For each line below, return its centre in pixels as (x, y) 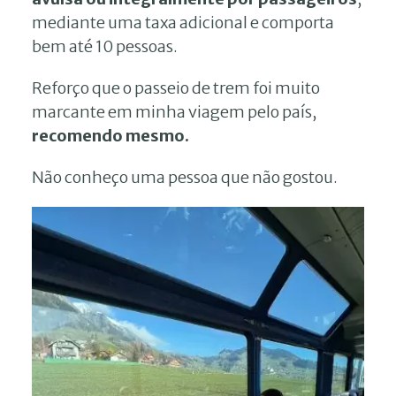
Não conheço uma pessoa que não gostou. (185, 177)
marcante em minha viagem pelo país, (174, 111)
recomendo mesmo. (110, 135)
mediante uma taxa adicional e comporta (183, 22)
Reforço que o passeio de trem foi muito (176, 88)
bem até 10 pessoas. (105, 46)
